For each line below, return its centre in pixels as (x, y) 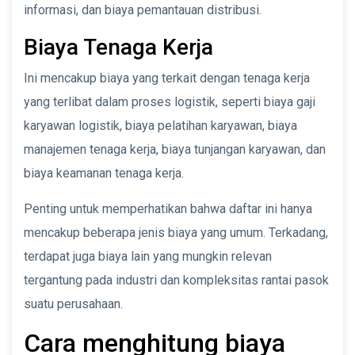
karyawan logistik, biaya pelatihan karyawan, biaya (160, 125)
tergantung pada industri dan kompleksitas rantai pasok (176, 280)
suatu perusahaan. (73, 303)
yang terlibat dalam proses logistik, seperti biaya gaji (170, 101)
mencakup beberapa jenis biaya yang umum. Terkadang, (176, 232)
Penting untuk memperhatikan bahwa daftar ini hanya (168, 208)
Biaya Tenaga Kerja (118, 47)
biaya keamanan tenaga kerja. (104, 173)
